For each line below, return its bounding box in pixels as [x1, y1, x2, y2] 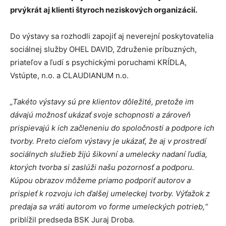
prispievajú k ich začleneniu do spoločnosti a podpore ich [10, 123, 214, 133]
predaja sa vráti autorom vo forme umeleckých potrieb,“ [10, 202, 208, 212]
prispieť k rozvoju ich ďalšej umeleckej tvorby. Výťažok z [10, 189, 210, 199]
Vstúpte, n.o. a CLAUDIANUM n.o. [10, 71, 131, 81]
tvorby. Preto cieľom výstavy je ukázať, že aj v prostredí [10, 136, 206, 146]
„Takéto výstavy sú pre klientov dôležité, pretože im [10, 97, 194, 107]
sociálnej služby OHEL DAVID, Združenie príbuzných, [10, 44, 197, 54]
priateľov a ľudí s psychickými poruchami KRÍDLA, [10, 58, 187, 68]
